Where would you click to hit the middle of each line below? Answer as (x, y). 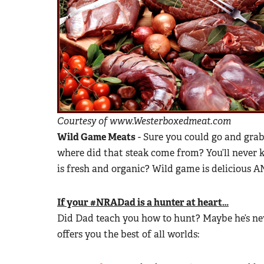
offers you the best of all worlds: (128, 234)
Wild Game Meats (96, 137)
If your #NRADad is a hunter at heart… (143, 202)
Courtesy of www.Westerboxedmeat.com (145, 121)
